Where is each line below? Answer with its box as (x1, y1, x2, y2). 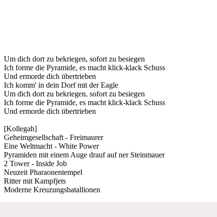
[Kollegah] (4, 124, 37, 133)
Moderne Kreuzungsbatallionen (4, 185, 100, 194)
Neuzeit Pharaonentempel (4, 168, 82, 176)
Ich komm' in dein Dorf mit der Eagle (4, 80, 118, 89)
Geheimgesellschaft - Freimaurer (4, 133, 103, 141)
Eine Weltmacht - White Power (4, 141, 99, 150)
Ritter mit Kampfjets (4, 176, 66, 185)
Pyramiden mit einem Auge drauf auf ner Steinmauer (4, 150, 165, 159)
